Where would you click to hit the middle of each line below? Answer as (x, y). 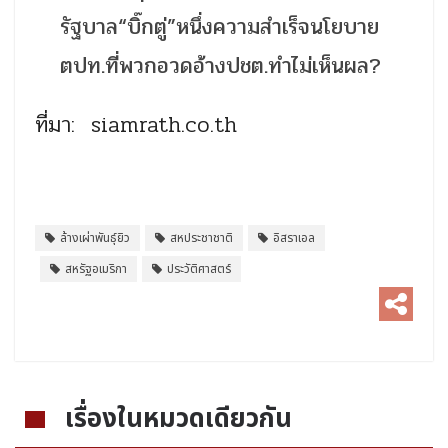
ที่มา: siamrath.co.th (136, 125)
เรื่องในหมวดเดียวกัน (178, 419)
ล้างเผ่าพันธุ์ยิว (95, 238)
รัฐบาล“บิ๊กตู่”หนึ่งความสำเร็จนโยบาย (219, 27)
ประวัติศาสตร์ (199, 269)
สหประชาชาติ (201, 238)
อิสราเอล (294, 238)
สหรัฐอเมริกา (96, 269)
